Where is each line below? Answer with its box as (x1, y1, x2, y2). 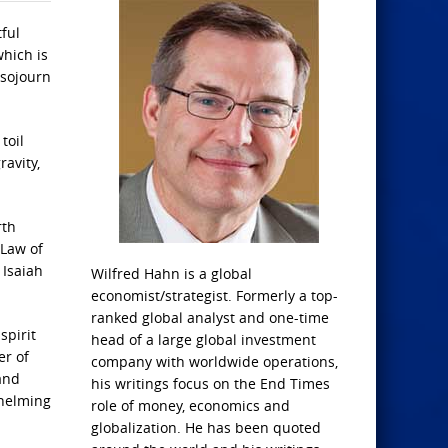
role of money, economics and (91, 396, 290, 415)
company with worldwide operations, (91, 352, 338, 371)
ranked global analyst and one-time (91, 308, 329, 327)
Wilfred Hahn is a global (91, 264, 252, 283)
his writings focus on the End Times (91, 374, 330, 393)
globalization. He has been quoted (91, 418, 321, 437)
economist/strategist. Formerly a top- (91, 286, 338, 305)
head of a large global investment (91, 330, 316, 349)
